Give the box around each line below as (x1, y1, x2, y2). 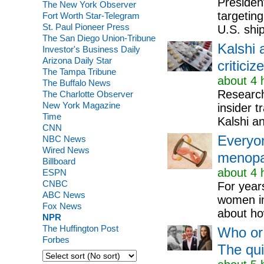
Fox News (42, 201, 82, 211)
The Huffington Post (42, 223, 118, 233)
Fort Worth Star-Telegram (42, 11, 140, 21)
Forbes (42, 235, 70, 245)
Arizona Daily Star (42, 55, 112, 65)
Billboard (42, 156, 75, 166)
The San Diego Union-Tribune (42, 33, 156, 43)
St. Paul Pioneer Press (42, 22, 130, 32)
